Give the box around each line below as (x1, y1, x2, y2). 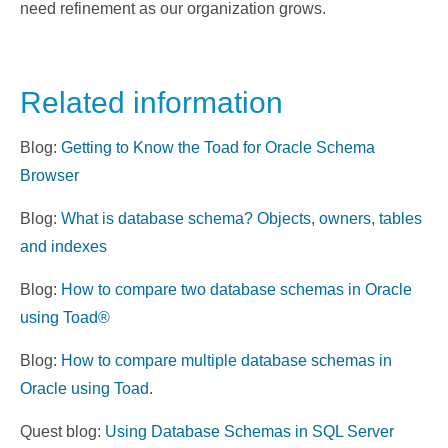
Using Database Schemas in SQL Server (105, 423, 394, 440)
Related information (20, 86, 283, 119)
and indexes (20, 238, 107, 255)
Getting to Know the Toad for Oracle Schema (61, 139, 375, 156)
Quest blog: (20, 423, 105, 440)
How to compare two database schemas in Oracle (61, 281, 412, 298)
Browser (20, 167, 79, 184)
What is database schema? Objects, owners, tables (61, 210, 422, 227)
